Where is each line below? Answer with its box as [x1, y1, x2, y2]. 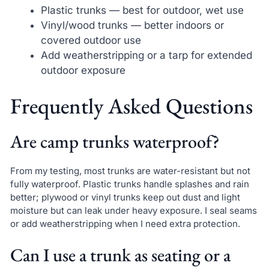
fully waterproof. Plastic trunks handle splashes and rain [10, 178, 249, 190]
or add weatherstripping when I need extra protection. [10, 218, 240, 230]
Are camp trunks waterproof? [10, 130, 220, 154]
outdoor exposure [40, 64, 125, 76]
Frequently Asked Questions [10, 92, 253, 121]
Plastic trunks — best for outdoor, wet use [40, 4, 244, 16]
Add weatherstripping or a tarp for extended [40, 49, 252, 61]
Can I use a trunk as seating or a [10, 243, 231, 267]
